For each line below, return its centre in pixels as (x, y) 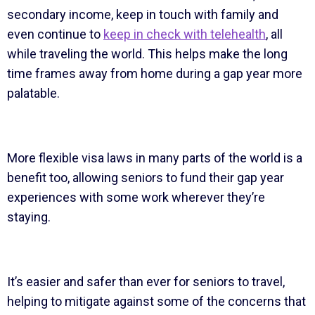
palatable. (34, 93)
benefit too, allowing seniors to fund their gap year (145, 177)
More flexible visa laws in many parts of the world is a (154, 157)
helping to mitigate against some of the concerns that (156, 301)
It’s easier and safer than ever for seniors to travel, (146, 281)
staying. (30, 217)
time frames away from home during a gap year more (154, 73)
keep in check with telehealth (184, 34)
